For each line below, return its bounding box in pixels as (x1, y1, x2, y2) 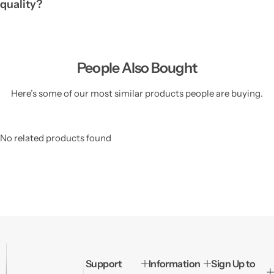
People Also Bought (76, 59, 198, 76)
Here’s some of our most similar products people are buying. (11, 87, 263, 99)
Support (86, 257, 122, 270)
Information (148, 257, 201, 270)
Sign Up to (211, 257, 256, 270)
